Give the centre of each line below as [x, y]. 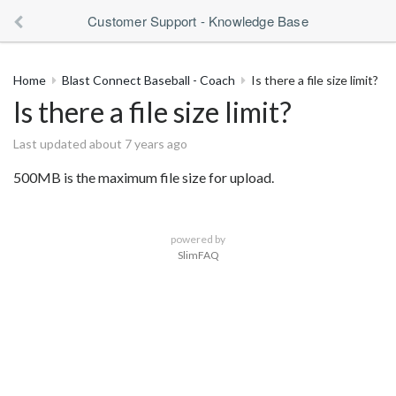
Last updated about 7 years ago [100, 144]
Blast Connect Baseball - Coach [148, 80]
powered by [198, 239]
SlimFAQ [198, 255]
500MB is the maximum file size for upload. [144, 177]
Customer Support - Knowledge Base [198, 21]
